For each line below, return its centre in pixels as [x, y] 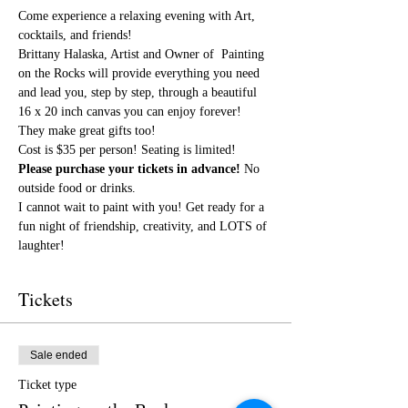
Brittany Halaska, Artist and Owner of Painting [143, 54]
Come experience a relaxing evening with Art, [138, 16]
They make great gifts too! [87, 131]
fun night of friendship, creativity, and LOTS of [144, 226]
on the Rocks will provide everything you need [141, 73]
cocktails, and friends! [75, 35]
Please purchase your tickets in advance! [129, 169]
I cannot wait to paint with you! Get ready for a [143, 207]
